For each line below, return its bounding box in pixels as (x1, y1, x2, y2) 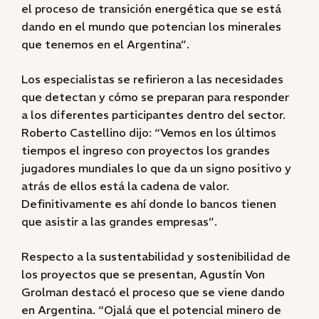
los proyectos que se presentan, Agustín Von (21, 267, 265, 281)
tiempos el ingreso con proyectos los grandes (21, 143, 270, 157)
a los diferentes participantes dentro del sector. (21, 108, 286, 122)
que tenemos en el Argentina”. (21, 37, 189, 51)
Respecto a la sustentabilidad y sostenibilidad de (21, 249, 291, 263)
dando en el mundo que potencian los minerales (21, 19, 281, 33)
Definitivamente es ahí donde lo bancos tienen (21, 197, 276, 211)
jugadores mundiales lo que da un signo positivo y (21, 161, 291, 175)
